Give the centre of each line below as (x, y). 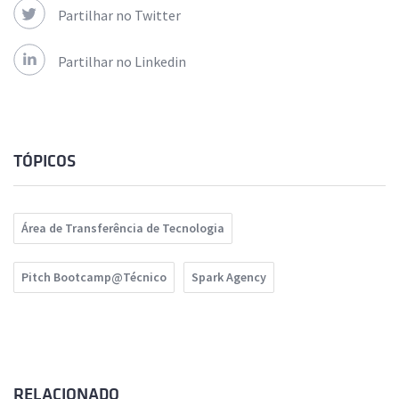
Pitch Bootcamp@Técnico (94, 277)
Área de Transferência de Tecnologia (123, 228)
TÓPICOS (45, 162)
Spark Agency (229, 277)
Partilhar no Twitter (119, 16)
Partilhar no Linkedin (122, 62)
